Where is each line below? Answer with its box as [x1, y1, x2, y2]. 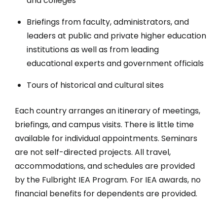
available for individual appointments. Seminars [15, 132, 197, 144]
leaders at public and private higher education [27, 30, 206, 41]
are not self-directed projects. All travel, [15, 146, 171, 158]
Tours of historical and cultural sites [27, 79, 164, 91]
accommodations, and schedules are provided [15, 160, 195, 172]
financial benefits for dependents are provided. [15, 187, 197, 199]
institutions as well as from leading [27, 43, 159, 55]
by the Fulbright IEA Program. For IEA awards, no [15, 174, 201, 185]
